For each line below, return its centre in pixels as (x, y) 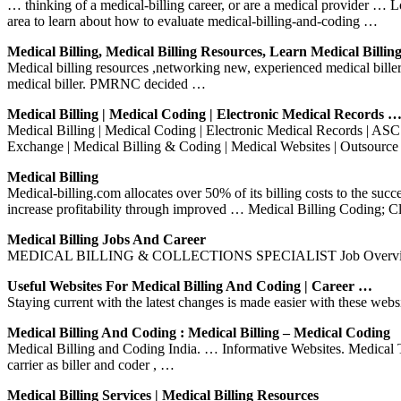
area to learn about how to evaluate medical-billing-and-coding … (192, 21)
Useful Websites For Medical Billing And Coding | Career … (190, 286)
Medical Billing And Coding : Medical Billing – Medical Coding (199, 332)
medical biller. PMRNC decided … (107, 83)
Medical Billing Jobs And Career (107, 239)
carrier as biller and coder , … (91, 364)
